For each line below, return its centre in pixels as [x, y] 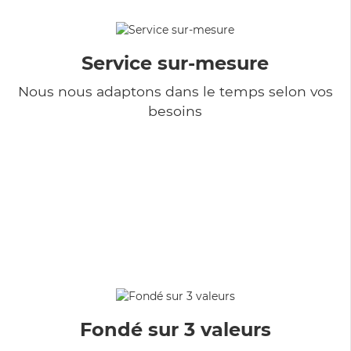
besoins [175, 110]
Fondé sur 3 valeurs [175, 329]
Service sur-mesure [175, 63]
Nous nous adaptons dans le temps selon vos [175, 91]
